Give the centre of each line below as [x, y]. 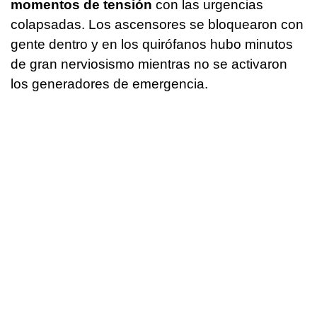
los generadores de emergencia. [109, 83]
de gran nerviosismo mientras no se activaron [149, 64]
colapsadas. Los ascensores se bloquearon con [157, 24]
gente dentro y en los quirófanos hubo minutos [152, 44]
